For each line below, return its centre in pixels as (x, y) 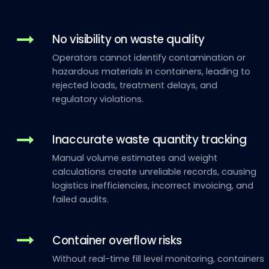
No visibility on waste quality (128, 39)
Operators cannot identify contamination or (149, 57)
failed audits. (81, 200)
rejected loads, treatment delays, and (135, 85)
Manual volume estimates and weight (135, 158)
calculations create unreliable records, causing (155, 172)
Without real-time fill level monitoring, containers (159, 258)
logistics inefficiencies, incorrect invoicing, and (153, 186)
